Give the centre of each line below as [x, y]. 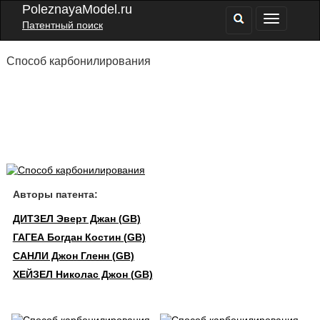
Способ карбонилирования [78, 61]
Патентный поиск [62, 25]
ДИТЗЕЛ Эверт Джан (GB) [76, 219]
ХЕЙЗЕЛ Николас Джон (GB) [82, 274]
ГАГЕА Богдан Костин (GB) [79, 237]
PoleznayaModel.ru [77, 9]
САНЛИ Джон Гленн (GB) [73, 256]
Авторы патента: [55, 194]
